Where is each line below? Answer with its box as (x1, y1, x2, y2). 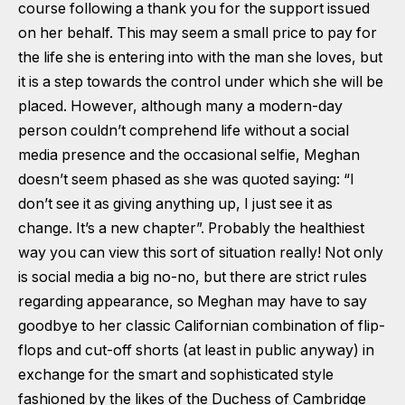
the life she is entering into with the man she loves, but (18, 48, 382, 66)
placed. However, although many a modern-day (18, 97, 343, 115)
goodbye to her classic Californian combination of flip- (18, 316, 385, 334)
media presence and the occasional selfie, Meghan (18, 146, 360, 164)
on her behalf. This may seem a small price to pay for (18, 24, 377, 42)
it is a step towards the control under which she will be (18, 72, 383, 90)
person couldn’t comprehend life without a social (18, 121, 349, 139)
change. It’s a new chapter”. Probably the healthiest (18, 219, 364, 237)
